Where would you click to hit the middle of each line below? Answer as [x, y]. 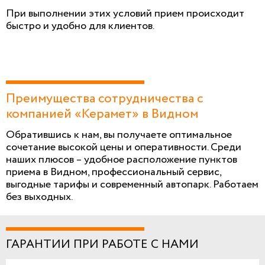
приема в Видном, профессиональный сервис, [114, 172]
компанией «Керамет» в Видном [102, 114]
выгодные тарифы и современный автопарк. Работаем [132, 184]
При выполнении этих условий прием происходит [125, 13]
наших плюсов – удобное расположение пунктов [122, 159]
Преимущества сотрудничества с [105, 98]
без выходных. [39, 197]
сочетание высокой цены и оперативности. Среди [124, 147]
